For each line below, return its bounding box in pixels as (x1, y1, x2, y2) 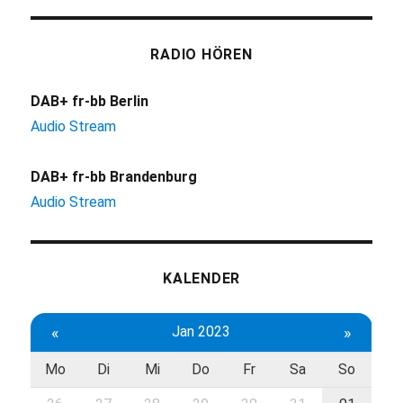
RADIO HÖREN (150, 45, 253, 63)
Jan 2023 (171, 322, 230, 340)
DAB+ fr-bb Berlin (31, 92, 149, 110)
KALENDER (163, 269, 240, 287)
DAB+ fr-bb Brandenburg (31, 167, 198, 185)
